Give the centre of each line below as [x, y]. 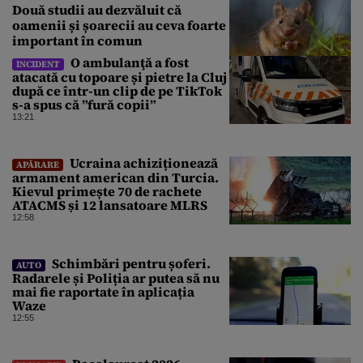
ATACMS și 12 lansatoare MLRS [110, 205]
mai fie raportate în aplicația [103, 291]
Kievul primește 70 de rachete [107, 191]
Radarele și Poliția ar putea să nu [116, 278]
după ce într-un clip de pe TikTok [117, 90]
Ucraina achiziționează [143, 162]
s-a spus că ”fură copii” [84, 104]
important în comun [77, 40]
